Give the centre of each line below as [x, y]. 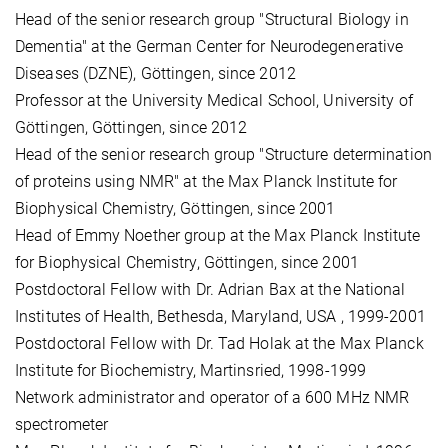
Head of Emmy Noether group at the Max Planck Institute [218, 235]
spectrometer [62, 424]
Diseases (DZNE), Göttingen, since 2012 [155, 73]
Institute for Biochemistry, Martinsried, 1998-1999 [191, 370]
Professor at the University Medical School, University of [214, 100]
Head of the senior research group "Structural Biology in [212, 19]
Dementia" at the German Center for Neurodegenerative [209, 46]
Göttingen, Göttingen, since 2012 [133, 127]
